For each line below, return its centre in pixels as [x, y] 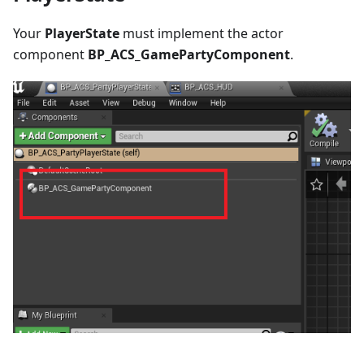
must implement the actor [201, 33]
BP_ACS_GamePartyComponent [189, 54]
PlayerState [82, 33]
